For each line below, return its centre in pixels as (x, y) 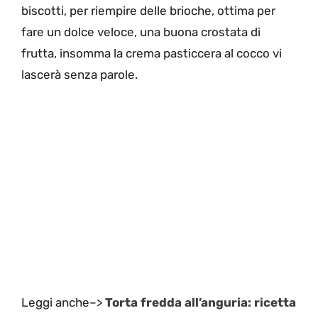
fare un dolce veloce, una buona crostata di (141, 32)
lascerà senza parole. (79, 75)
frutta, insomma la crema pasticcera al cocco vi (152, 54)
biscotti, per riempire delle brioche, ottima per (148, 11)
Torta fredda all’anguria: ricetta (201, 302)
